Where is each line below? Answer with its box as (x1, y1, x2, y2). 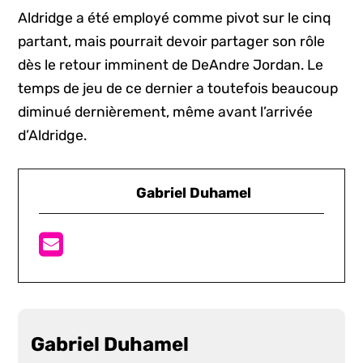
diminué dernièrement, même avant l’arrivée (18, 103, 314, 120)
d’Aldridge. (18, 126, 91, 143)
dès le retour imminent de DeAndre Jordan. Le (18, 56, 324, 73)
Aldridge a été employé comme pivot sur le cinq (18, 9, 331, 26)
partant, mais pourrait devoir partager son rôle (18, 32, 326, 49)
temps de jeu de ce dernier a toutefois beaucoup (18, 79, 339, 96)
